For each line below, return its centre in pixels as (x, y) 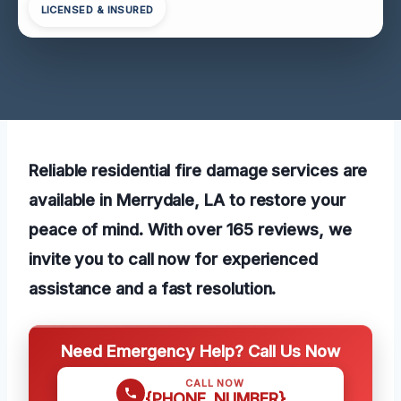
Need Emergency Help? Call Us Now (200, 350)
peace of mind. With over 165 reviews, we (190, 229)
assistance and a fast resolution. (153, 288)
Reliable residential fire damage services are (198, 170)
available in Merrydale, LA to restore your (187, 199)
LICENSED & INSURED (97, 10)
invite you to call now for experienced (173, 258)
